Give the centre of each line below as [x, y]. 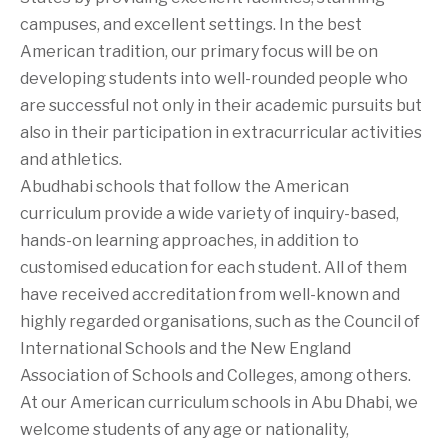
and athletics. [71, 159]
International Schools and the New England [185, 348]
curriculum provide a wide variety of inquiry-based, [209, 213]
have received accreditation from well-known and [210, 294]
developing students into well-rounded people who [214, 78]
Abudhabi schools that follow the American [184, 186]
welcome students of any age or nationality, [184, 429]
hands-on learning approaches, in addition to [189, 240]
